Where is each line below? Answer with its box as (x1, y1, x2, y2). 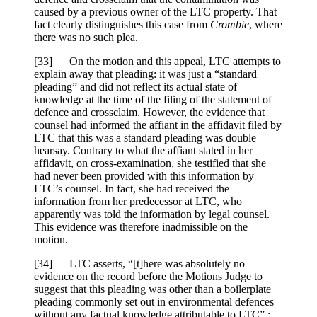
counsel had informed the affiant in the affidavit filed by (34, 119, 282, 132)
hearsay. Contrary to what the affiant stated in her (34, 144, 253, 157)
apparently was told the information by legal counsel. (34, 208, 270, 221)
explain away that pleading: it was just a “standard (34, 68, 257, 81)
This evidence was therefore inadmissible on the (34, 221, 248, 234)
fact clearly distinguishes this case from (34, 18, 210, 31)
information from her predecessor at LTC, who (34, 195, 242, 208)
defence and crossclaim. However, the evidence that (34, 106, 265, 119)
